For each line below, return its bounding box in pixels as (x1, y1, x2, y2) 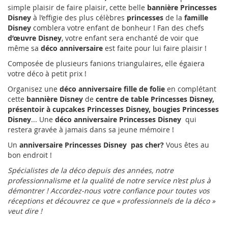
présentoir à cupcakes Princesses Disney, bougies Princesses (8, 104, 219, 115)
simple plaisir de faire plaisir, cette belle (8, 3, 147, 13)
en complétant (165, 84, 216, 94)
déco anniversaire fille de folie (60, 84, 165, 94)
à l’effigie (33, 13, 63, 23)
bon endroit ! (8, 150, 52, 160)
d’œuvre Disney (8, 33, 62, 43)
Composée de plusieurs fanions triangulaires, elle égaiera (8, 59, 205, 69)
